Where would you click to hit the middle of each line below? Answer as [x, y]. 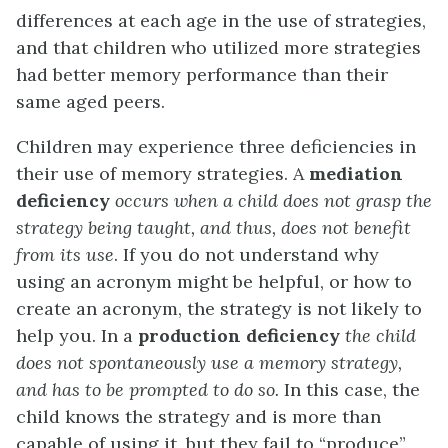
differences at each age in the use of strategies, [221, 21]
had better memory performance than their [202, 75]
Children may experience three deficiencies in [216, 147]
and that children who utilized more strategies [218, 48]
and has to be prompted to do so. [150, 390]
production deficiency [241, 336]
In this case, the [352, 390]
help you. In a [77, 336]
